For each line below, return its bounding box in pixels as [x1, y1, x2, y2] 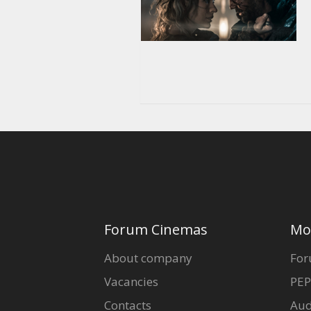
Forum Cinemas [103, 220, 208, 239]
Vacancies [103, 274, 158, 290]
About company [103, 250, 192, 267]
